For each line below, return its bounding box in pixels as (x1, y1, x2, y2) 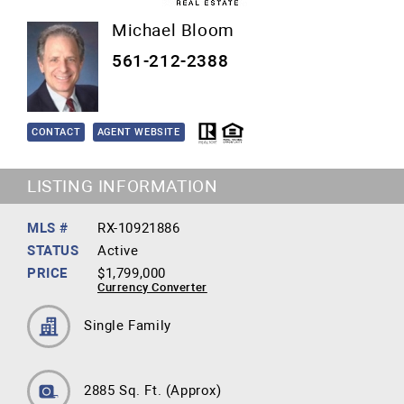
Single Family (84, 317, 171, 334)
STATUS (27, 243, 79, 259)
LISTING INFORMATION (27, 176, 218, 197)
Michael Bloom (112, 20, 234, 41)
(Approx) (165, 382, 222, 399)
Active (97, 243, 139, 259)
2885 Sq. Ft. (84, 382, 166, 399)
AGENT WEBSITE (96, 126, 180, 138)
